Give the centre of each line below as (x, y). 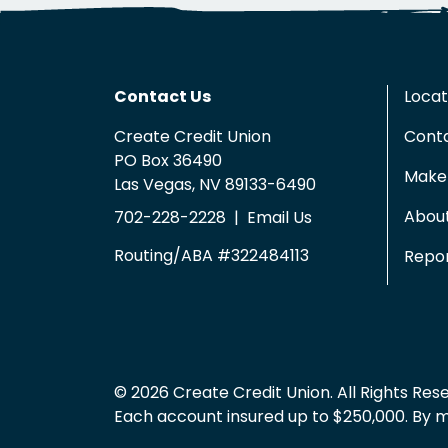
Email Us (279, 217)
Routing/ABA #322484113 (211, 255)
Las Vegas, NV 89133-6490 (215, 184)
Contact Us (162, 96)
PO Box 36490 (168, 160)
